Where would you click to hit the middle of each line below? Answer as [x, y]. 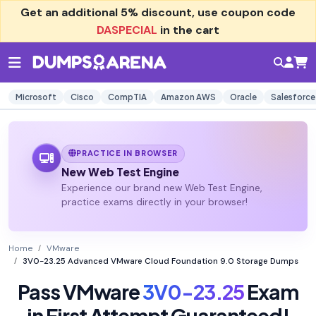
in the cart [188, 30]
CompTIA [127, 97]
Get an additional [71, 12]
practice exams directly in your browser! [154, 202]
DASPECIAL [127, 30]
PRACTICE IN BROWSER [127, 153]
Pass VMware [80, 292]
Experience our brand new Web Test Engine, [161, 188]
